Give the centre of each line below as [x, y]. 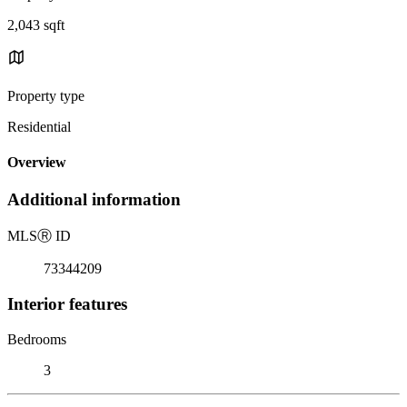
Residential [39, 126]
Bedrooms [37, 339]
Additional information [94, 200]
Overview [37, 163]
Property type [46, 95]
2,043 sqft [36, 25]
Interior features [67, 303]
